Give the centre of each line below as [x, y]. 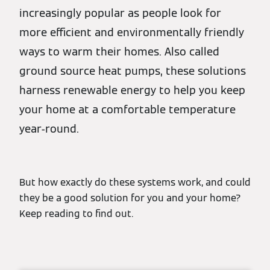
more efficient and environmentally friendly [132, 32]
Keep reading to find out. [79, 214]
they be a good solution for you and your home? [130, 198]
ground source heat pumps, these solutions [133, 71]
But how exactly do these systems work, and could [135, 182]
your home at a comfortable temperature [127, 109]
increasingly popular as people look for [120, 13]
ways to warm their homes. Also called [119, 52]
